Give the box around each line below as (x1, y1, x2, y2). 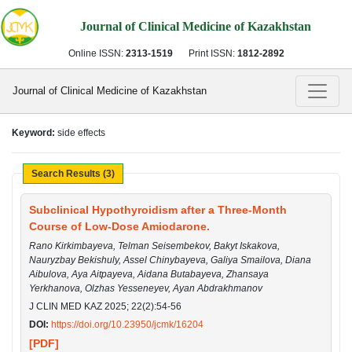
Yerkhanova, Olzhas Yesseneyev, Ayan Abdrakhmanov (29, 282, 262, 294)
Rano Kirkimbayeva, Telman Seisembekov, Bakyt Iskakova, (29, 240, 280, 251)
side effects (57, 126, 105, 138)
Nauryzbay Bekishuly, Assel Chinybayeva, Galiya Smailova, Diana (29, 254, 311, 266)
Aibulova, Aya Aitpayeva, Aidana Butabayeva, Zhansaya (29, 268, 269, 280)
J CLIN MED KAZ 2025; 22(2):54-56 (29, 300, 181, 312)
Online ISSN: (68, 47, 126, 59)
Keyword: (12, 126, 57, 138)
